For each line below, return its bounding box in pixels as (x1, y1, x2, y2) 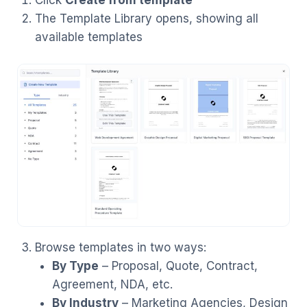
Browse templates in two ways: (34, 241, 206, 255)
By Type (52, 259, 99, 273)
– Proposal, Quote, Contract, (99, 259, 258, 273)
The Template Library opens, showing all (34, 11, 258, 25)
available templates (34, 29, 143, 44)
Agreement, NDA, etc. (52, 278, 173, 292)
